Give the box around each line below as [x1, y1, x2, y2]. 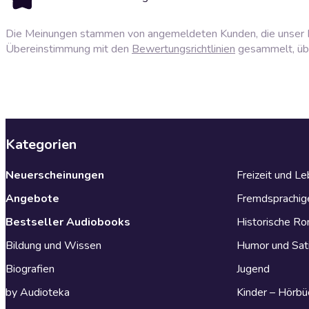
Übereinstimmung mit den [6, 41, 132, 57]
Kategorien [6, 134, 77, 154]
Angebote [6, 190, 59, 206]
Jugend [237, 261, 270, 277]
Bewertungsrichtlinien [132, 41, 235, 57]
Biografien [6, 261, 54, 277]
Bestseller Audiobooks [6, 214, 130, 230]
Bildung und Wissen [6, 237, 101, 253]
